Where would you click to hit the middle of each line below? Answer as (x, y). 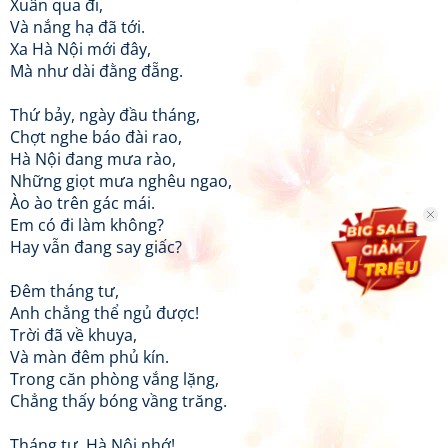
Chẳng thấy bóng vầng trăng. (118, 401)
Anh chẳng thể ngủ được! (104, 313)
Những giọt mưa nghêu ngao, (121, 181)
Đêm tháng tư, (64, 291)
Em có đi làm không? (87, 225)
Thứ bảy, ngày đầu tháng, (105, 115)
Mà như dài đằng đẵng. (96, 71)
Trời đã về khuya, (73, 335)
